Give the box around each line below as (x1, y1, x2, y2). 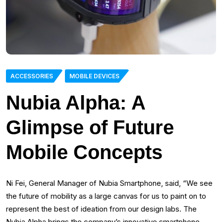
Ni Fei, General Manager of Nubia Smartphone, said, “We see (6, 178, 213, 188)
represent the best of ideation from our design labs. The (6, 204, 197, 214)
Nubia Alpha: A (6, 91, 145, 113)
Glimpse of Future (6, 116, 174, 138)
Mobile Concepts (6, 141, 163, 163)
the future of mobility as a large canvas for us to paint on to (6, 191, 206, 201)
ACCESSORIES (10, 72, 53, 80)
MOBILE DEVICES (69, 72, 119, 80)
